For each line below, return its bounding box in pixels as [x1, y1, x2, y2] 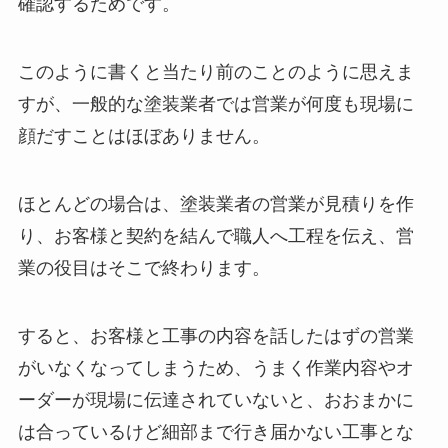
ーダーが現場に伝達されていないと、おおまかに [17, 389, 414, 410]
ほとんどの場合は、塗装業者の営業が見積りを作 [17, 193, 414, 214]
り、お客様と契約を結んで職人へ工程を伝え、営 [17, 225, 414, 246]
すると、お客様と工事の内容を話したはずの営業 [17, 325, 414, 346]
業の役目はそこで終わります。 [17, 257, 270, 278]
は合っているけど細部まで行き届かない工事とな [17, 421, 414, 442]
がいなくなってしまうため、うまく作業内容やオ [17, 357, 414, 378]
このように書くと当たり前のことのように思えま [17, 62, 414, 83]
